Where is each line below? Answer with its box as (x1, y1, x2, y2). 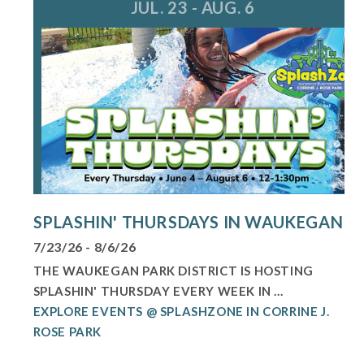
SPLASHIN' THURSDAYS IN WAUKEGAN (32, 211, 344, 232)
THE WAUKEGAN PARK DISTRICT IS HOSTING (32, 262, 314, 278)
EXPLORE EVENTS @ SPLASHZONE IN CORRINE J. (32, 303, 330, 318)
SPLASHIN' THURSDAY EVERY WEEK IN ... (32, 283, 284, 298)
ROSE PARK (32, 323, 102, 339)
